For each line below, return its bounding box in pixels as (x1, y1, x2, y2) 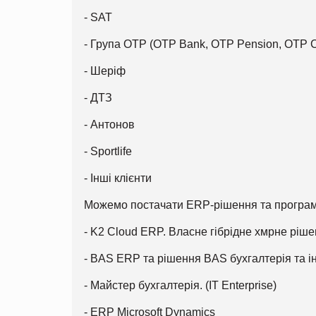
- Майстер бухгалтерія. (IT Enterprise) (84, 279, 276, 291)
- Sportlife (84, 145, 132, 157)
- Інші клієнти (84, 171, 152, 184)
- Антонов (84, 118, 135, 130)
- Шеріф (84, 64, 126, 77)
